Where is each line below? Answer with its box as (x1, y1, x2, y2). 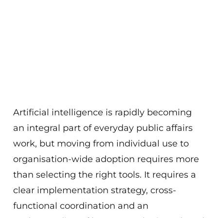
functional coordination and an (13, 200, 148, 211)
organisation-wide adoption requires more (13, 153, 199, 164)
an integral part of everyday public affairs (13, 122, 193, 133)
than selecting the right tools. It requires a (13, 169, 196, 180)
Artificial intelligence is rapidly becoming (13, 107, 192, 118)
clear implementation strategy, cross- (13, 184, 176, 196)
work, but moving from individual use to (13, 138, 189, 149)
